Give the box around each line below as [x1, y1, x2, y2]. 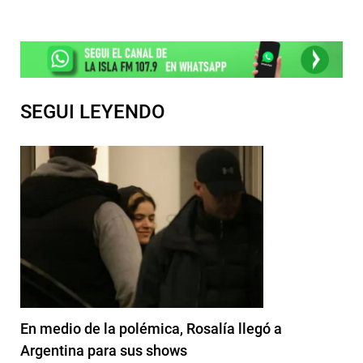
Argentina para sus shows [20, 341, 187, 359]
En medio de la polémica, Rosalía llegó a [20, 319, 282, 337]
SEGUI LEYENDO [20, 100, 165, 123]
